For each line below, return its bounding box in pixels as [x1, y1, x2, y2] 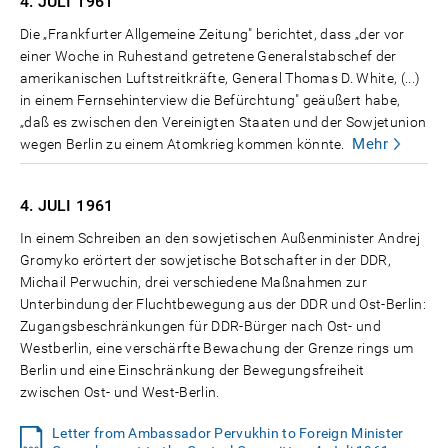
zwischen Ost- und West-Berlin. [20, 384, 220, 401]
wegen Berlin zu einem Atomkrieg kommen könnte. [20, 136, 345, 153]
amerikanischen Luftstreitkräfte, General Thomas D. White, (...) [20, 70, 421, 87]
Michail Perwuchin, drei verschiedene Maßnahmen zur [20, 274, 368, 291]
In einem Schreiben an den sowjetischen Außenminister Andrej [20, 230, 420, 247]
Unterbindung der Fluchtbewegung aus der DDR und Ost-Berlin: [20, 296, 426, 313]
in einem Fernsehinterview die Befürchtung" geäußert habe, [20, 92, 401, 109]
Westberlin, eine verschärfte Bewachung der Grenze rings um [20, 340, 414, 357]
